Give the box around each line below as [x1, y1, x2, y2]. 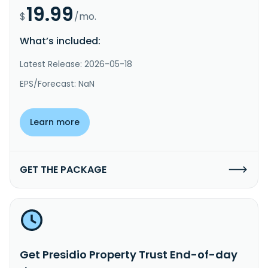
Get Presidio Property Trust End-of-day [20, 246, 237, 262]
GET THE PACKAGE [20, 162, 106, 176]
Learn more [30, 115, 80, 128]
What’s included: [20, 33, 100, 48]
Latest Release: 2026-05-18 [20, 57, 132, 70]
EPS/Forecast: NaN [20, 77, 95, 90]
